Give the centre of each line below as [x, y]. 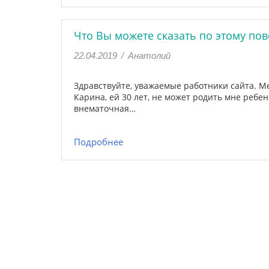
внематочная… [105, 108]
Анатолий [149, 56]
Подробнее [98, 142]
